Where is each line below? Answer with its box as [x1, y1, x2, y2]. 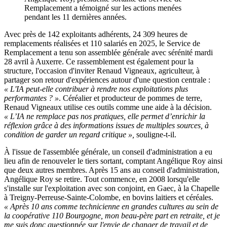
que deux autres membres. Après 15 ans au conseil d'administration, [4, 166, 219, 175]
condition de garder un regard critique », [4, 130, 136, 139]
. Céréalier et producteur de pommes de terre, [59, 94, 202, 103]
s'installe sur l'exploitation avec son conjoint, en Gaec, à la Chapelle [4, 184, 219, 193]
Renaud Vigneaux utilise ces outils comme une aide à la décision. [4, 103, 212, 112]
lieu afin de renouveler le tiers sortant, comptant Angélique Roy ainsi [4, 157, 222, 166]
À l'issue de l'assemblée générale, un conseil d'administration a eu [4, 147, 212, 157]
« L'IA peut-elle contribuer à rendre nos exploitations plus [4, 85, 188, 94]
